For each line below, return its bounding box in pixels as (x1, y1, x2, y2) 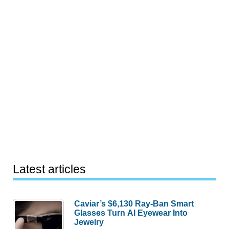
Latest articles (13, 163, 86, 176)
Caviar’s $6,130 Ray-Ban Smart (74, 199, 194, 208)
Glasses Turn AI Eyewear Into (74, 208, 188, 217)
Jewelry (74, 217, 104, 226)
